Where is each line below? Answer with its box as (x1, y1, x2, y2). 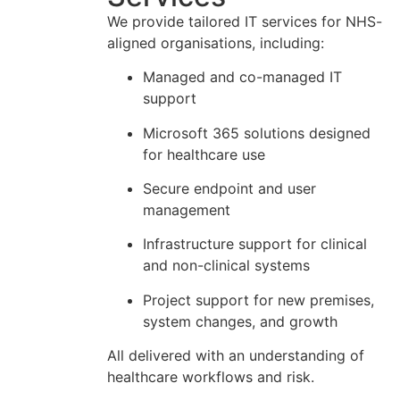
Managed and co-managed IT (143, 68, 342, 87)
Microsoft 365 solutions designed (143, 123, 371, 142)
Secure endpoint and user (143, 179, 316, 198)
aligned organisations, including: (107, 33, 324, 52)
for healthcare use (143, 145, 265, 163)
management (143, 201, 230, 220)
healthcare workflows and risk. (107, 368, 314, 387)
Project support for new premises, (143, 290, 374, 309)
